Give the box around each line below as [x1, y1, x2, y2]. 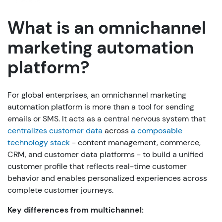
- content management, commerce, [70, 137, 201, 148]
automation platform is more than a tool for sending [7, 101, 194, 112]
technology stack [7, 137, 70, 148]
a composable [131, 125, 182, 136]
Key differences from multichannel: [7, 204, 144, 215]
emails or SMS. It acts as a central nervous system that [7, 113, 206, 124]
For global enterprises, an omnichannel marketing [7, 89, 186, 100]
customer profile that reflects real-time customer [7, 161, 187, 171]
